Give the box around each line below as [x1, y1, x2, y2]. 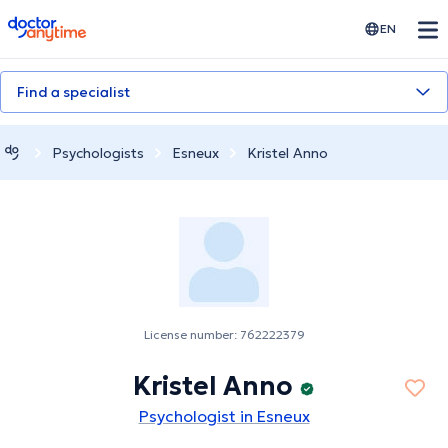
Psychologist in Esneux [138, 406, 310, 427]
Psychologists [52, 143, 144, 162]
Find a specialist [17, 83, 130, 101]
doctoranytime [7, 14, 120, 34]
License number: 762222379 [143, 327, 305, 343]
